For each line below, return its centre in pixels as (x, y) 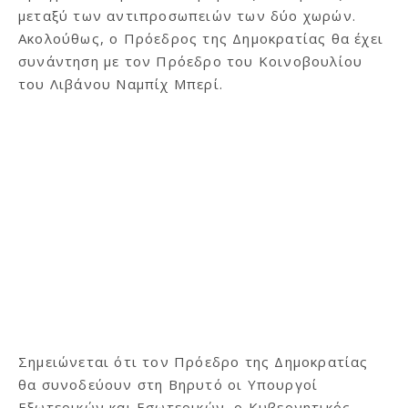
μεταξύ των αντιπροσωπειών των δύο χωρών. (188, 16)
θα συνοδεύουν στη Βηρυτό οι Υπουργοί (168, 385)
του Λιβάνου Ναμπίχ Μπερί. (121, 84)
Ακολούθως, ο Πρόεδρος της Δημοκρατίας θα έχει (201, 39)
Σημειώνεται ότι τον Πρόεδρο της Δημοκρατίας (194, 362)
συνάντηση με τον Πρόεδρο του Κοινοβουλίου (191, 61)
